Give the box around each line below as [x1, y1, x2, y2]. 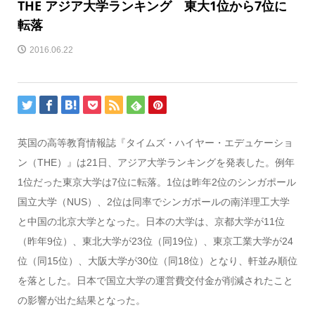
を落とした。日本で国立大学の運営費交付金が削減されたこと [17, 274, 293, 286]
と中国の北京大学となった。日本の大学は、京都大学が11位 [17, 215, 285, 227]
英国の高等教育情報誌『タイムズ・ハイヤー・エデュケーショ [17, 136, 293, 148]
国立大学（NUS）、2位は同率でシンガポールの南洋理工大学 [17, 195, 290, 207]
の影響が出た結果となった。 [17, 294, 146, 306]
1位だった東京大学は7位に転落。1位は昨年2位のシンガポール [17, 176, 296, 188]
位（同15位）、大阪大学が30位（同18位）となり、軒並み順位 [17, 255, 297, 266]
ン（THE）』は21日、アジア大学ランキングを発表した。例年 [17, 156, 295, 168]
